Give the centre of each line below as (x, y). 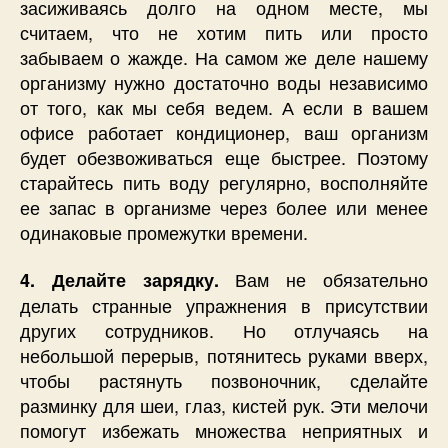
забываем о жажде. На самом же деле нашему (224, 56)
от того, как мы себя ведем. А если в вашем (224, 106)
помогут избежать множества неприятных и (224, 430)
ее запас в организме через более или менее (224, 206)
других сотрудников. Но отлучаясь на (224, 330)
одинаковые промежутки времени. (164, 231)
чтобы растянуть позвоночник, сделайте (224, 380)
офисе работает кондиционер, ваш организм (224, 131)
